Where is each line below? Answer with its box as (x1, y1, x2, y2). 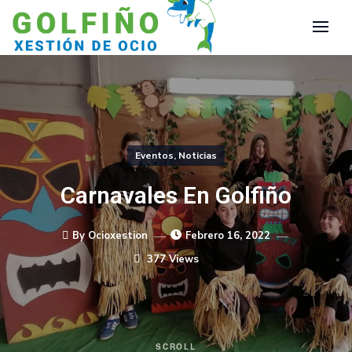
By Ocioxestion (72, 229, 148, 243)
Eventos (135, 149, 174, 162)
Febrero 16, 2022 (185, 229, 270, 243)
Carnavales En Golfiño (60, 181, 291, 209)
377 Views (144, 252, 199, 266)
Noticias (178, 149, 217, 162)
